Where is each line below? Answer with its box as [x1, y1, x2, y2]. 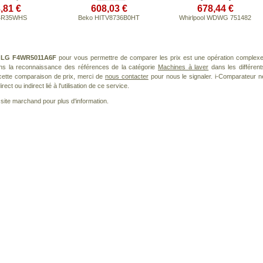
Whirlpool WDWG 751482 [179, 14, 251, 21]
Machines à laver [157, 63, 209, 70]
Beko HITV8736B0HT [78, 14, 140, 21]
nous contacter [104, 73, 149, 80]
